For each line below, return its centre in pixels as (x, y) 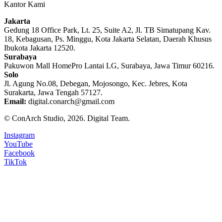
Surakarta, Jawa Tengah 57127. (53, 92)
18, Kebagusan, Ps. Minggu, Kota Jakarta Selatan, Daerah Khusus (108, 39)
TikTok (15, 162)
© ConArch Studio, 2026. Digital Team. (67, 118)
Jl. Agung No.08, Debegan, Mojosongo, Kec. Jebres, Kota (96, 83)
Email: (15, 101)
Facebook (19, 153)
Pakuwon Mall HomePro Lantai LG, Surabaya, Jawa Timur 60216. (109, 65)
